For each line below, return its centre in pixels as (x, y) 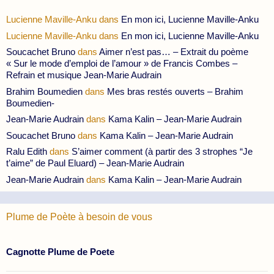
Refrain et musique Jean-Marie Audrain (84, 75)
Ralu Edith (27, 152)
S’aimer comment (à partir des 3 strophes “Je (162, 152)
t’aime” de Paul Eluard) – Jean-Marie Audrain (95, 163)
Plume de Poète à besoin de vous (79, 217)
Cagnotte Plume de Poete (60, 251)
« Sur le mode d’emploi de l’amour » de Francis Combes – (122, 64)
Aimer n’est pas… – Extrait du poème (174, 52)
